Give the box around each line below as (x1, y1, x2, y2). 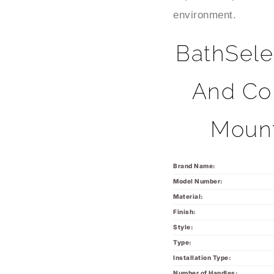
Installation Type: (173, 242, 232, 250)
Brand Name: (173, 150, 216, 158)
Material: (173, 180, 204, 188)
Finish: (173, 196, 196, 204)
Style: (173, 211, 194, 219)
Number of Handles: (173, 257, 239, 265)
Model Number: (173, 165, 223, 173)
